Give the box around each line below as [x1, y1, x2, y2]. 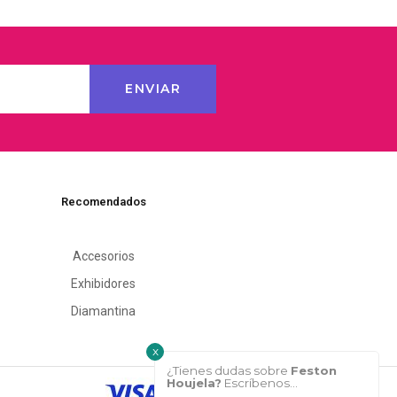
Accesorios [72, 248, 135, 263]
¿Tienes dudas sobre [167, 362, 292, 378]
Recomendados [60, 194, 146, 208]
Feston [291, 362, 338, 378]
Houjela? [167, 375, 222, 390]
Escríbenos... [222, 375, 299, 390]
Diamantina [71, 303, 136, 318]
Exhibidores [71, 276, 136, 291]
